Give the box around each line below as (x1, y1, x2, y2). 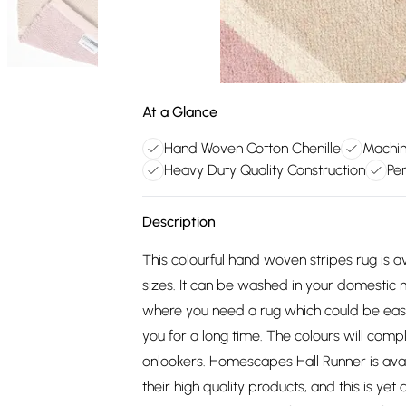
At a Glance (142, 103, 217, 121)
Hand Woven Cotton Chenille (164, 140, 341, 157)
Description (142, 213, 216, 230)
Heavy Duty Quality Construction (164, 161, 365, 179)
